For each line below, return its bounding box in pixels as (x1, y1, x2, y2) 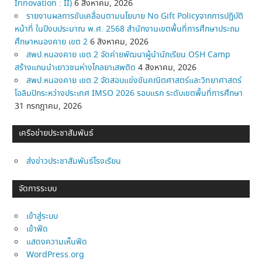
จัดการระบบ (19, 182, 57, 195)
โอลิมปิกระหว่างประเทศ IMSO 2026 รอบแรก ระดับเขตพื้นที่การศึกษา (15, 87, 243, 99)
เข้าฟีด (26, 223, 49, 236)
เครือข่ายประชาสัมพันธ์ (19, 127, 94, 140)
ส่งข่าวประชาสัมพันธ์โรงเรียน (26, 155, 122, 167)
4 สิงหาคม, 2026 (138, 61, 197, 74)
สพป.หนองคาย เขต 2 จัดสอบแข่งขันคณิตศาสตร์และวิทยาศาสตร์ (26, 74, 242, 87)
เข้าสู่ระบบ (26, 211, 58, 223)
